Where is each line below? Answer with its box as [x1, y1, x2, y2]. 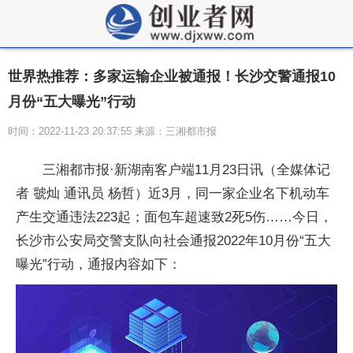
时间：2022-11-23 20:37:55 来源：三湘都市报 [8, 125, 217, 137]
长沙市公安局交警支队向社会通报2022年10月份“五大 [16, 233, 331, 248]
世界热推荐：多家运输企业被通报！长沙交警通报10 [8, 69, 336, 84]
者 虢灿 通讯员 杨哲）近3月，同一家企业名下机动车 [16, 186, 329, 201]
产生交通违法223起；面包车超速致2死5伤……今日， [16, 210, 333, 225]
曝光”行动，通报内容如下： [16, 257, 181, 272]
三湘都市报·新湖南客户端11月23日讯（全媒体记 [43, 162, 330, 177]
